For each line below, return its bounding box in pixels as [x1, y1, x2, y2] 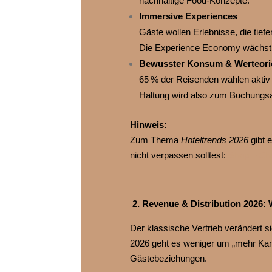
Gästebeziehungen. [129, 253, 207, 264]
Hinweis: [129, 120, 167, 131]
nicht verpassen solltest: [129, 150, 228, 161]
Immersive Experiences [138, 11, 237, 22]
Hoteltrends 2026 [180, 135, 248, 146]
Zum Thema [129, 135, 181, 146]
